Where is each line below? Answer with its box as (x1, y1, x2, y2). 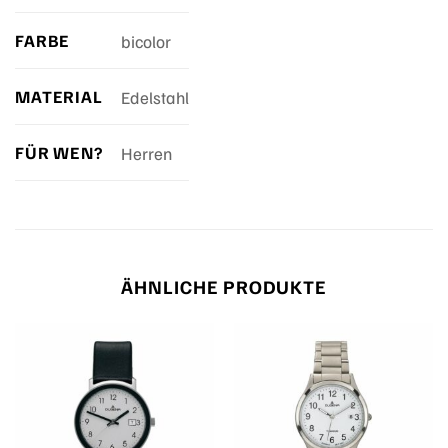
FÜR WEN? (15, 141, 103, 164)
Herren (120, 142, 172, 165)
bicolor (120, 30, 171, 53)
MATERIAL (15, 85, 103, 108)
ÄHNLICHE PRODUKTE (120, 274, 328, 299)
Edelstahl (120, 86, 189, 109)
